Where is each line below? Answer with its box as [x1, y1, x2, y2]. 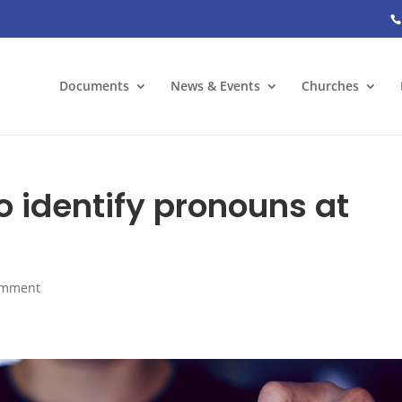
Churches [301, 77, 359, 94]
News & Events [170, 77, 260, 94]
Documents [59, 77, 129, 94]
